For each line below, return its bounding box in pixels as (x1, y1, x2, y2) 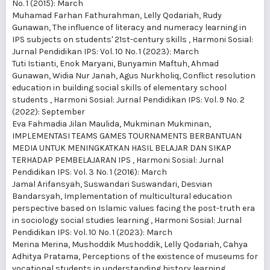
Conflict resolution (183, 71, 256, 81)
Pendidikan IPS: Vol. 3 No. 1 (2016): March (12, 167, 167, 178)
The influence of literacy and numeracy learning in (52, 22, 246, 33)
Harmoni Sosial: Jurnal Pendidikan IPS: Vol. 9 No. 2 (54, 95, 245, 105)
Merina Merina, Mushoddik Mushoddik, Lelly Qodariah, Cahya (12, 239, 248, 250)
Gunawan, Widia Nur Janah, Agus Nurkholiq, (12, 71, 183, 81)
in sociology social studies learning (12, 215, 151, 226)
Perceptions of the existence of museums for (82, 251, 258, 262)
